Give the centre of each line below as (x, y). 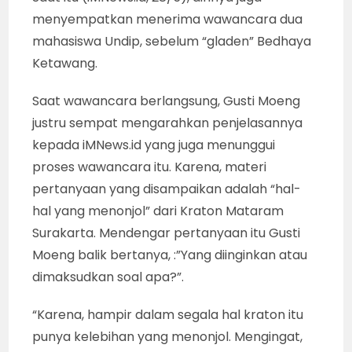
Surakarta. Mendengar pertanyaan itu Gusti (167, 233)
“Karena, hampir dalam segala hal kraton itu (168, 314)
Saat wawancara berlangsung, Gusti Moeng (167, 101)
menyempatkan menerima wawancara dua (168, 19)
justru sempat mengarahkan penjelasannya (168, 123)
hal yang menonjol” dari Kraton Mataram (158, 211)
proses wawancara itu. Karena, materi (150, 167)
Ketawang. (65, 63)
